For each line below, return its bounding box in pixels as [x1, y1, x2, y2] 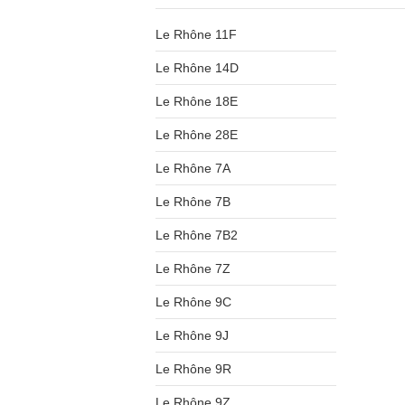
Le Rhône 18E [155, 94, 238, 108]
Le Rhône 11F [155, 27, 237, 42]
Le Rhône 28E [155, 127, 238, 142]
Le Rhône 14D [155, 61, 239, 75]
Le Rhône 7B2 [155, 228, 238, 242]
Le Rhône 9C [155, 295, 231, 309]
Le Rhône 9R [155, 362, 231, 376]
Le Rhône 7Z [155, 261, 231, 276]
